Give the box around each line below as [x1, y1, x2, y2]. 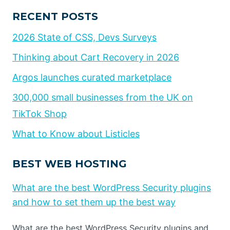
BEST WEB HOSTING [12, 158, 127, 170]
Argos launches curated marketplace [12, 71, 171, 83]
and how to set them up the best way [12, 197, 176, 208]
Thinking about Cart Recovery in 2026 [12, 51, 179, 63]
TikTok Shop [12, 108, 67, 120]
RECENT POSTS [12, 10, 98, 23]
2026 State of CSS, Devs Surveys [12, 31, 157, 43]
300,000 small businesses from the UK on [12, 92, 193, 103]
